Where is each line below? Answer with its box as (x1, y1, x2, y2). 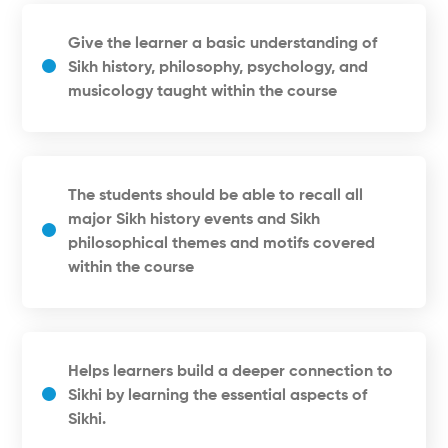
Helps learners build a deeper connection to (68, 364, 394, 381)
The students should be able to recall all (68, 188, 364, 205)
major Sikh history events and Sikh (68, 212, 321, 229)
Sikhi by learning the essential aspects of (68, 388, 368, 405)
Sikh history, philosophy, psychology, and (68, 60, 369, 77)
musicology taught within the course (68, 84, 338, 101)
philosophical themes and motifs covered (68, 236, 376, 253)
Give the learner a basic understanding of (68, 36, 378, 53)
